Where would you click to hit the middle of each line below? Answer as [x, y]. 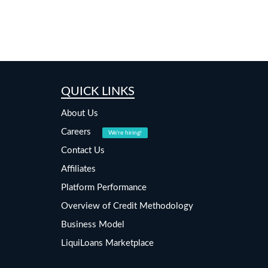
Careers [77, 132]
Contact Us [83, 151]
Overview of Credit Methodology [127, 206]
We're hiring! [125, 133]
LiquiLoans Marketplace [107, 243]
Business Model [93, 225]
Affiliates [78, 169]
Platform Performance [104, 188]
